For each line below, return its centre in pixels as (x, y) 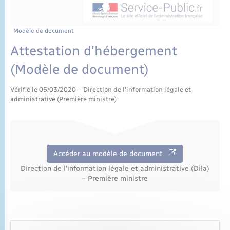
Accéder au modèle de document (111, 154)
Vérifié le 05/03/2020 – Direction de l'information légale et (101, 89)
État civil (30, 10)
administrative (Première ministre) (63, 99)
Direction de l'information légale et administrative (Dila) (115, 169)
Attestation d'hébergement (94, 51)
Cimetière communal (56, 24)
